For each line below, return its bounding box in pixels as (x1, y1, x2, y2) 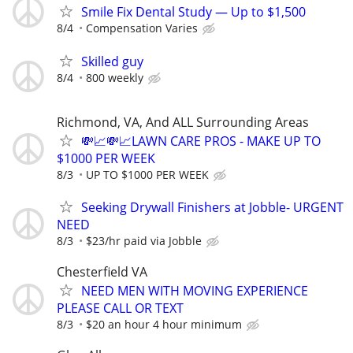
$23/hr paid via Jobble (86, 232, 202, 248)
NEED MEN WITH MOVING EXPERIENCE (81, 282, 308, 300)
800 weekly (86, 69, 143, 85)
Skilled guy (81, 52, 143, 70)
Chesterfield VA (57, 263, 147, 281)
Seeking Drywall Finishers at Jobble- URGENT (81, 198, 344, 216)
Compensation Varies (86, 20, 198, 36)
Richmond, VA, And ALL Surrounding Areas (57, 113, 309, 131)
